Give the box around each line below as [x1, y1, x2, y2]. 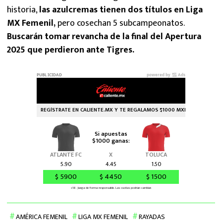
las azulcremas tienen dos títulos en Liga [39, 2, 203, 17]
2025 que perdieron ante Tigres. [7, 42, 134, 57]
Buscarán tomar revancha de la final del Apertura [7, 29, 201, 44]
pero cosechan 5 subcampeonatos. [55, 15, 184, 31]
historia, [7, 2, 39, 17]
